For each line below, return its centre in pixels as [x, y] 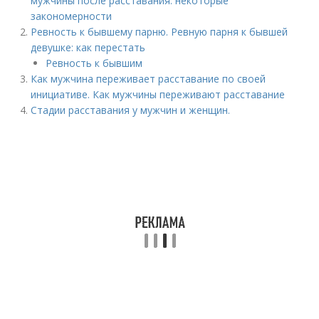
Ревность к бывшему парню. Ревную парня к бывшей [159, 32]
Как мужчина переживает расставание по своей [148, 79]
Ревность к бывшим [94, 63]
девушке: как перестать [88, 47]
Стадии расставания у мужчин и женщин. [131, 110]
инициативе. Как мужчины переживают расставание [158, 94]
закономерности [72, 16]
